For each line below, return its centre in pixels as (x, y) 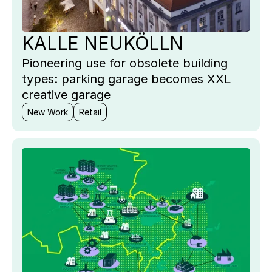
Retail (90, 112)
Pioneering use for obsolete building (125, 63)
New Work (48, 112)
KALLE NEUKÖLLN (103, 43)
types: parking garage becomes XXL (126, 79)
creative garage (66, 94)
